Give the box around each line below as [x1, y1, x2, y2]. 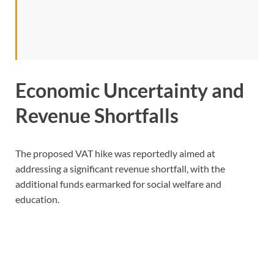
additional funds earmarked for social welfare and [15, 177, 221, 190]
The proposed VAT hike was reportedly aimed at [15, 147, 215, 159]
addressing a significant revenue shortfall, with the [15, 162, 225, 174]
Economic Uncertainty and [15, 78, 244, 102]
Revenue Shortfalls [15, 103, 179, 127]
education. [15, 193, 59, 205]
